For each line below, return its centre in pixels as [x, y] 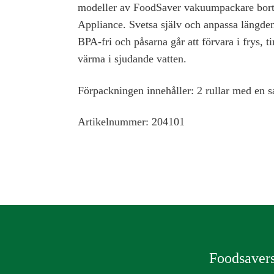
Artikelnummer [112, 122]
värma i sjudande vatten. [132, 59]
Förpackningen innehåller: [136, 90]
